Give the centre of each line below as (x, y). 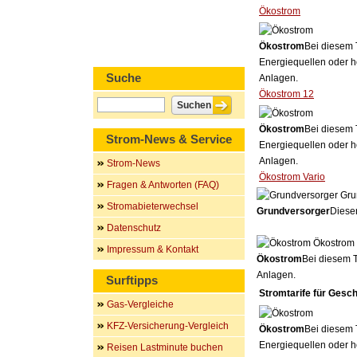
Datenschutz (134, 228)
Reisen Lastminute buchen (165, 347)
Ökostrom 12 (286, 94)
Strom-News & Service (169, 139)
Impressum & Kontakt (153, 249)
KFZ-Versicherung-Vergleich (168, 326)
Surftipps (132, 280)
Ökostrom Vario (292, 177)
